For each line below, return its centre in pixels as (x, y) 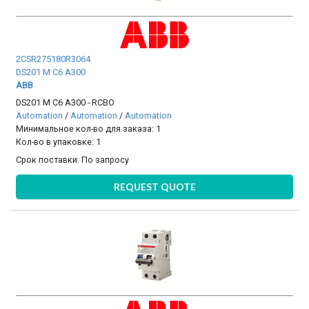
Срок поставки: (49, 159)
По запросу (106, 159)
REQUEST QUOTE (154, 187)
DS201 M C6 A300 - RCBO (66, 103)
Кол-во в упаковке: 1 (59, 142)
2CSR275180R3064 (53, 59)
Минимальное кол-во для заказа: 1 (89, 129)
